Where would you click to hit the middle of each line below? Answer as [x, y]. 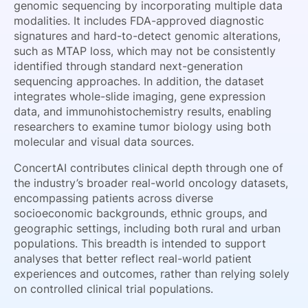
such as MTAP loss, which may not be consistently [145, 51]
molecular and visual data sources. [104, 142]
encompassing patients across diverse [113, 198]
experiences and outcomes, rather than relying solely [152, 274]
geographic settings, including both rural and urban [147, 228]
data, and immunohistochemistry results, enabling [143, 111]
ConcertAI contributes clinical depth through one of [148, 168]
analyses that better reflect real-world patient [133, 258]
